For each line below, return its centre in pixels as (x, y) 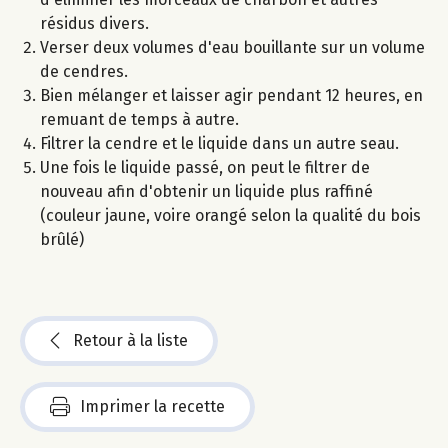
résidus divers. (94, 24)
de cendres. (84, 72)
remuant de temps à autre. (139, 120)
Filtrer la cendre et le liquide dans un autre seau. (219, 144)
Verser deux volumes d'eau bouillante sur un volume (232, 48)
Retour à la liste (130, 341)
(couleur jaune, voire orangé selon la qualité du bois (230, 216)
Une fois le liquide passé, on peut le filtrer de (205, 168)
